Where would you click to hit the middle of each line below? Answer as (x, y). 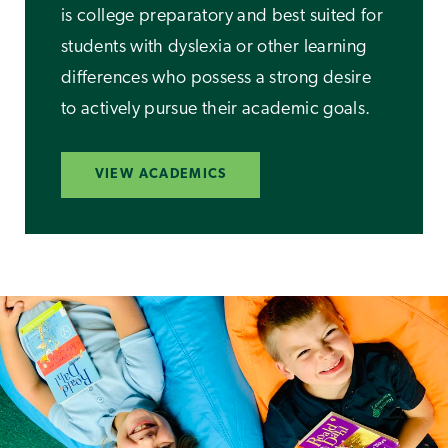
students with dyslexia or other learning (214, 48)
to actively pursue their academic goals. (216, 110)
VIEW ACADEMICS (160, 175)
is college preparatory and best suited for (222, 17)
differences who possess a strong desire (216, 79)
